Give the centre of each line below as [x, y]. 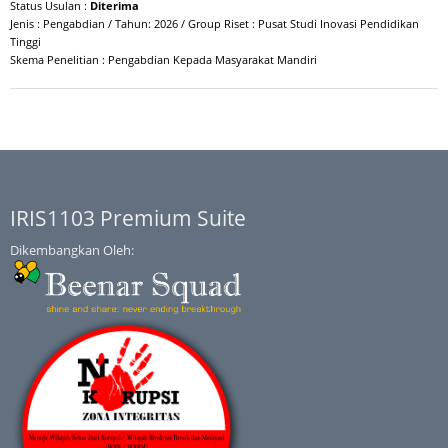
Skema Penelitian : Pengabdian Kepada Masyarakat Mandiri [163, 59]
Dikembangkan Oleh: [72, 249]
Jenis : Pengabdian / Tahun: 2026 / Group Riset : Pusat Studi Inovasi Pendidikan [214, 23]
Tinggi [25, 41]
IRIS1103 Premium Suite [128, 217]
